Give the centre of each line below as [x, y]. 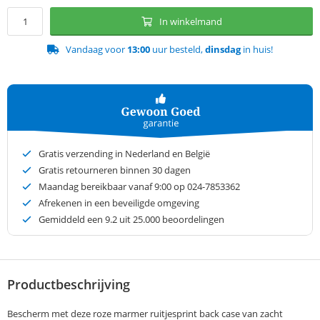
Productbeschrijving [69, 285]
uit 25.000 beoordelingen [171, 220]
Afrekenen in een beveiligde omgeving [119, 203]
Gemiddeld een [72, 220]
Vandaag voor [96, 50]
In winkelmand [190, 22]
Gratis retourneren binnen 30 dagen [115, 170]
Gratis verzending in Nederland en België [124, 154]
